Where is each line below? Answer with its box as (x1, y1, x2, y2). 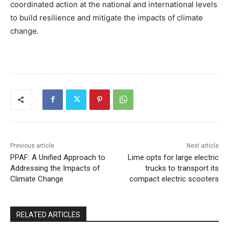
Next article (186, 142, 219, 149)
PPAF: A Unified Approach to (10, 152, 105, 162)
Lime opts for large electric (127, 152, 219, 162)
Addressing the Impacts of (10, 163, 100, 173)
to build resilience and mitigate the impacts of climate (10, 12, 203, 22)
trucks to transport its (145, 163, 219, 173)
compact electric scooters (129, 174, 219, 184)
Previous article (10, 142, 54, 149)
